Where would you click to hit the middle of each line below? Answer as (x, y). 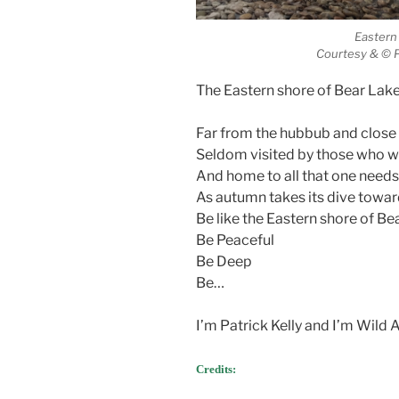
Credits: (216, 369)
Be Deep (224, 261)
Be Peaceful (235, 240)
